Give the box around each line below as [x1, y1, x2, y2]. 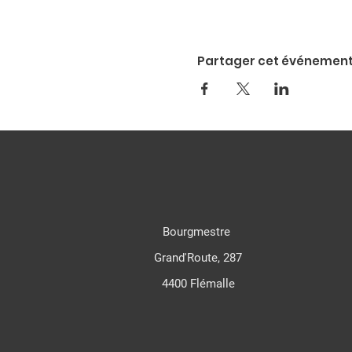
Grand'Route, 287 [154, 251, 243, 266]
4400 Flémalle [161, 277, 235, 291]
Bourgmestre [163, 225, 234, 240]
